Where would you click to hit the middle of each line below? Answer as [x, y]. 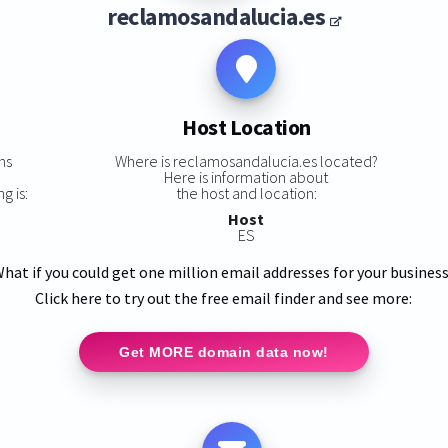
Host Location [246, 127]
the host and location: [246, 192]
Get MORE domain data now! [224, 351]
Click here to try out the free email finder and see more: [224, 297]
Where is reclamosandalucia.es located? [246, 160]
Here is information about [246, 176]
